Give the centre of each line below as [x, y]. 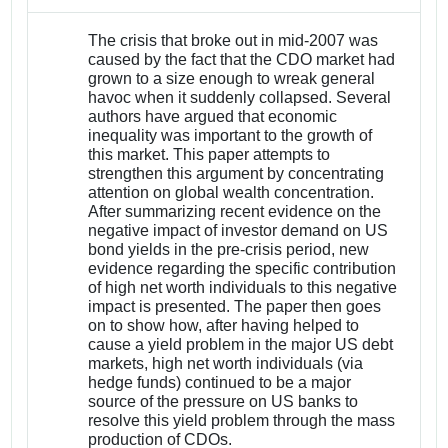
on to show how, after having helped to [224, 325]
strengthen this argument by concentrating [236, 173]
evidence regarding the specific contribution [242, 268]
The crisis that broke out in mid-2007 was [233, 40]
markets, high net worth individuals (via [226, 363]
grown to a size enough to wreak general [232, 78]
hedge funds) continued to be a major [220, 382]
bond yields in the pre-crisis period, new [229, 249]
